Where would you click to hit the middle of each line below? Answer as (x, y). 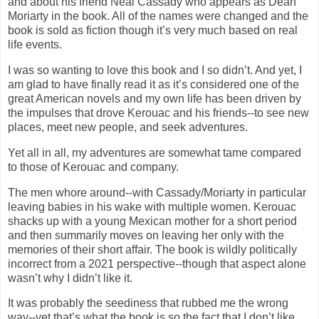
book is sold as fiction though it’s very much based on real (153, 31)
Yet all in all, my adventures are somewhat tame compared (155, 152)
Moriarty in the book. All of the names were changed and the (158, 16)
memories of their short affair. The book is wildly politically (152, 249)
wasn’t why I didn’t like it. (72, 278)
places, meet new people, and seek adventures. (129, 127)
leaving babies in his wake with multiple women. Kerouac (152, 206)
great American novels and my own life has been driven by (155, 98)
